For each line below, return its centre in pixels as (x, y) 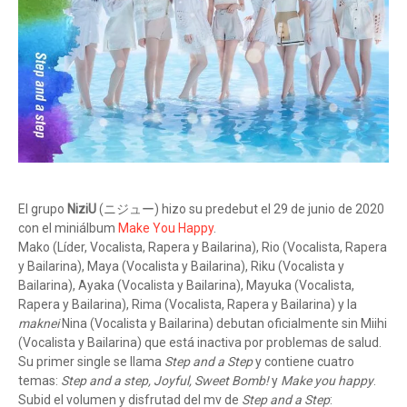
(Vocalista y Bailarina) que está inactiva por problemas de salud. (200, 343)
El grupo (43, 209)
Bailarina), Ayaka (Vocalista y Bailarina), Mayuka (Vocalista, (186, 286)
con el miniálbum (68, 228)
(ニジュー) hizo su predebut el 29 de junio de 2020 (240, 209)
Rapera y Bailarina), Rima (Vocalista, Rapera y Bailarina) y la (188, 305)
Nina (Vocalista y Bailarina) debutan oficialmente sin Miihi (223, 324)
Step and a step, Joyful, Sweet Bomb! (166, 381)
